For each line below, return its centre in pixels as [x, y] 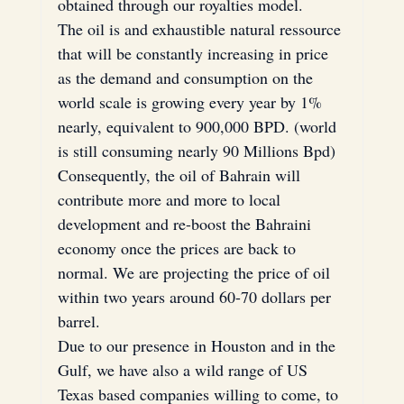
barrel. [78, 321]
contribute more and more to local [171, 199]
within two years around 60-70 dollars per [196, 296]
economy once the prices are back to [179, 248]
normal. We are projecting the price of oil [196, 272]
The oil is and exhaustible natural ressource [201, 28]
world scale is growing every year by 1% [192, 101]
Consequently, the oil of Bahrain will [181, 174]
